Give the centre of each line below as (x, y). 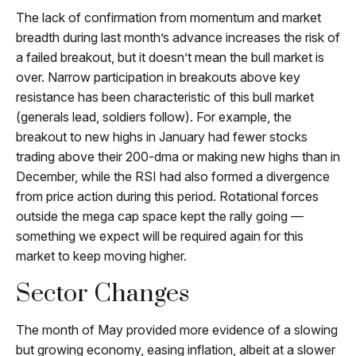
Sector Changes (103, 294)
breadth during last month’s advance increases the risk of (178, 37)
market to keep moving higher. (101, 256)
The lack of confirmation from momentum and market (168, 17)
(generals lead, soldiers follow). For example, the (154, 117)
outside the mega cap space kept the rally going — (160, 216)
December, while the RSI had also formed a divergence (173, 176)
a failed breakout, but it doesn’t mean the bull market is (170, 57)
